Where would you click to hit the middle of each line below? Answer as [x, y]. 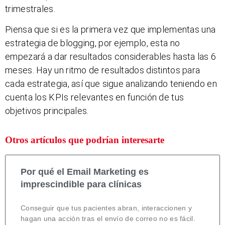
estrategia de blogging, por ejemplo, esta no [93, 43]
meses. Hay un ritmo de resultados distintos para [103, 70]
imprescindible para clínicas [81, 184]
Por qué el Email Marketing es [85, 172]
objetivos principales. [47, 111]
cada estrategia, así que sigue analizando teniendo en [111, 84]
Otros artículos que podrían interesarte [85, 140]
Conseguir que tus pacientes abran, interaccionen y [106, 208]
